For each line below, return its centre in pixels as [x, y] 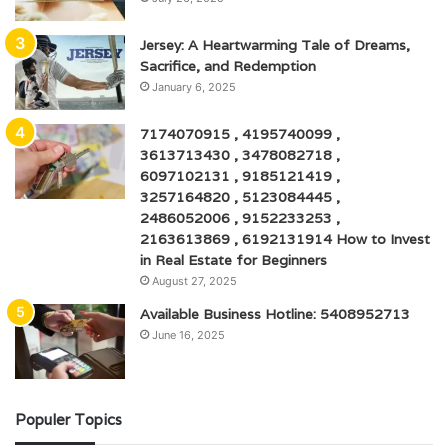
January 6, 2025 [194, 87]
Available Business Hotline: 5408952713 [275, 314]
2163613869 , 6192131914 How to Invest [285, 239]
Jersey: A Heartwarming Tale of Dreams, [275, 45]
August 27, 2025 [194, 281]
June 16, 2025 [188, 335]
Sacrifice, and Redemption [228, 66]
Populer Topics [68, 419]
